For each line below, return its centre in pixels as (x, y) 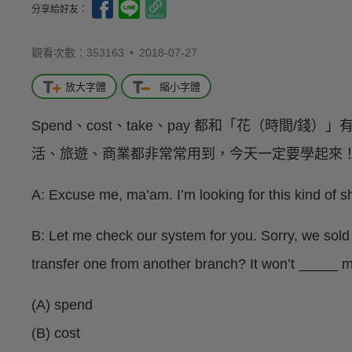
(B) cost (56, 334)
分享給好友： (61, 9)
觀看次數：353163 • (85, 53)
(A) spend (62, 305)
